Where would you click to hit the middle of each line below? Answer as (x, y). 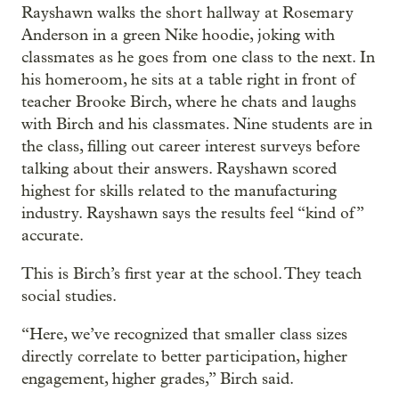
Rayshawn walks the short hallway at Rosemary (187, 12)
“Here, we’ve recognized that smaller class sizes (184, 334)
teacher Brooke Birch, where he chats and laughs (189, 102)
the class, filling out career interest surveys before (191, 146)
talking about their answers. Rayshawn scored (179, 168)
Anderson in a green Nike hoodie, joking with (178, 35)
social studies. (69, 296)
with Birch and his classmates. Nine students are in (197, 124)
